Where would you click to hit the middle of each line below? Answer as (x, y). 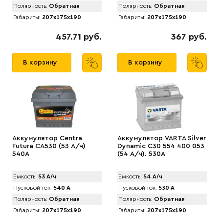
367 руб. (189, 36)
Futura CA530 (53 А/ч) (49, 146)
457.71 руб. (79, 36)
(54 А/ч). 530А (141, 154)
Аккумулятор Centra (47, 138)
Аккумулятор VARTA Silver (162, 138)
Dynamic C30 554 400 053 (161, 146)
